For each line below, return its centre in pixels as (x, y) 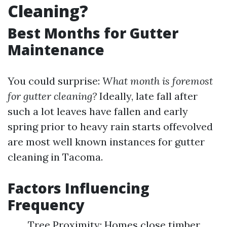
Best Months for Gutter (93, 33)
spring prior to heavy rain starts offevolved (110, 126)
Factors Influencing (79, 188)
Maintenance (56, 50)
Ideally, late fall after (147, 96)
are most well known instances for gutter (106, 142)
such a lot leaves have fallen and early (98, 111)
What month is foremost (158, 81)
